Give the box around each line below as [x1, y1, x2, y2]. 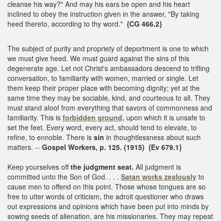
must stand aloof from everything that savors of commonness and [7, 102, 212, 112]
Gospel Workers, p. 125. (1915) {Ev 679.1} [42, 142, 182, 152]
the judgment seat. [71, 161, 134, 172]
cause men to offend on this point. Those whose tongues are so [7, 181, 206, 191]
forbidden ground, [63, 112, 124, 122]
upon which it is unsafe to [126, 112, 205, 122]
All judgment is [134, 161, 181, 172]
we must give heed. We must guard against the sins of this [7, 53, 189, 63]
